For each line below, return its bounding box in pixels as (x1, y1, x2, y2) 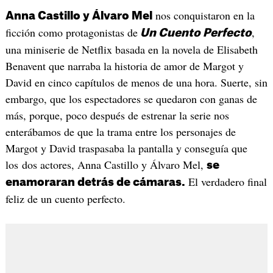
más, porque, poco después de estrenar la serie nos (5, 108, 229, 123)
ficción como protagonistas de (5, 25, 138, 40)
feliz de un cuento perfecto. (5, 191, 126, 207)
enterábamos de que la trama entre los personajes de (5, 124, 236, 140)
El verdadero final (185, 174, 267, 190)
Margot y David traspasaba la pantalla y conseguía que (5, 141, 247, 156)
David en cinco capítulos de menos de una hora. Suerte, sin (5, 75, 268, 90)
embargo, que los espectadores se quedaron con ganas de (5, 91, 257, 107)
